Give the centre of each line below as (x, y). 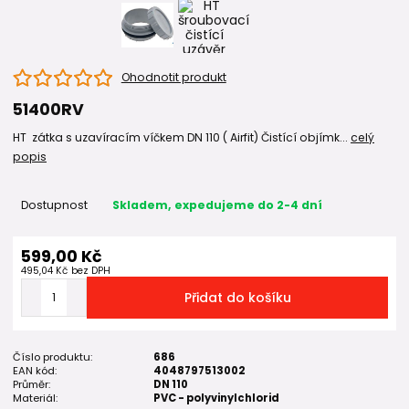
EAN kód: (35, 370)
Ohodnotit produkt (173, 78)
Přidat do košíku (237, 297)
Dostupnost (54, 205)
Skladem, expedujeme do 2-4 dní (217, 205)
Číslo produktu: (52, 357)
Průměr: (31, 384)
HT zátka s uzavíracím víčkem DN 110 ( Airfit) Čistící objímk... (182, 138)
